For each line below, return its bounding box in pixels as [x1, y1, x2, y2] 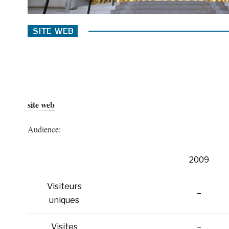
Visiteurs [47, 181, 82, 191]
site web [27, 99, 55, 110]
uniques [49, 195, 80, 205]
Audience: [27, 124, 61, 134]
